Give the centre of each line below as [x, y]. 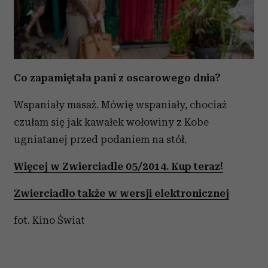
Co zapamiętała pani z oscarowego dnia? [117, 77]
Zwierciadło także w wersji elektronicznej [121, 193]
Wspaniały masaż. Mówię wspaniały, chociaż [120, 104]
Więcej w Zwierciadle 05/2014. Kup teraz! [118, 166]
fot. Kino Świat [49, 220]
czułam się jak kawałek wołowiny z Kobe [111, 122]
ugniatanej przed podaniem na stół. [100, 139]
